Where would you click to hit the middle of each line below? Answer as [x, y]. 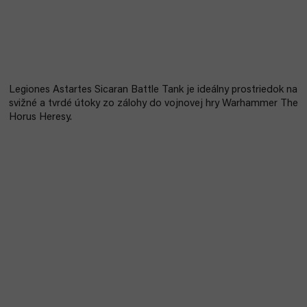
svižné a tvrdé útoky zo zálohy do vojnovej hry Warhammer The [153, 104]
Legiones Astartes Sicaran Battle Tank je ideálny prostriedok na [153, 90]
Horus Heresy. [40, 118]
